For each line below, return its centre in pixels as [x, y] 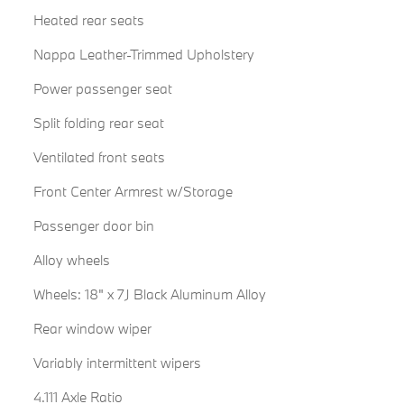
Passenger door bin [93, 226]
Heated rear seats [88, 20]
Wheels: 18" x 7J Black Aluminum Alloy [149, 294]
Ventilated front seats [99, 157]
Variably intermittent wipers [117, 363]
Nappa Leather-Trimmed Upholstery [144, 55]
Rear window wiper [92, 329]
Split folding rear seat [98, 123]
